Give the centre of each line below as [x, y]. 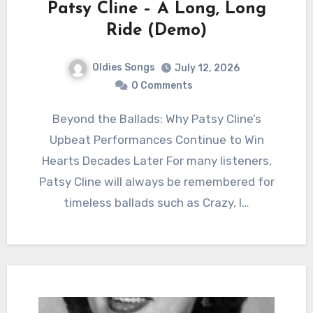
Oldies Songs [123, 67]
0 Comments [162, 85]
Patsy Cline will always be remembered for [156, 181]
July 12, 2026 [207, 68]
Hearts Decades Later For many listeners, [156, 160]
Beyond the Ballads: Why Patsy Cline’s [56, 118]
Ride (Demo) [156, 30]
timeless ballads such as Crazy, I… [156, 202]
